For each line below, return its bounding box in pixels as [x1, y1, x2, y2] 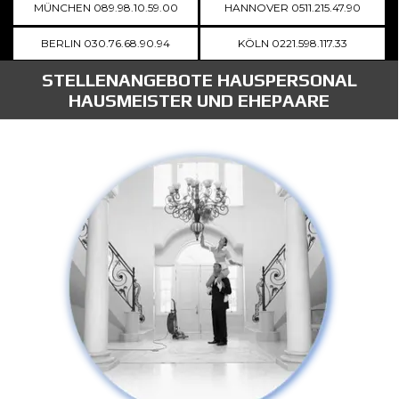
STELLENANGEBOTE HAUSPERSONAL [41, 70, 357, 92]
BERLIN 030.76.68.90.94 [41, 36, 170, 50]
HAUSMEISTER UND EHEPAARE [69, 91, 330, 112]
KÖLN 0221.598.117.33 [238, 36, 347, 50]
